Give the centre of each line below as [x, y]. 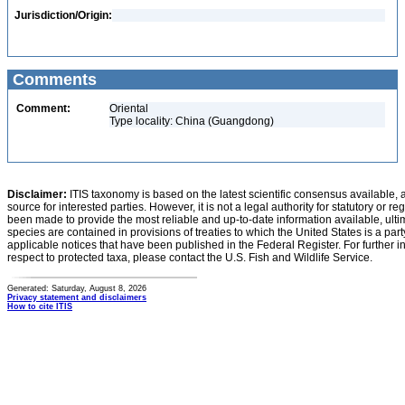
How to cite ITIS [40, 306]
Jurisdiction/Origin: [63, 15]
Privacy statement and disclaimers [77, 297]
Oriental [129, 108]
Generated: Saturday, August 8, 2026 [77, 288]
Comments [52, 80]
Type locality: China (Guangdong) [192, 121]
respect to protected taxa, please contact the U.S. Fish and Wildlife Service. [190, 258]
